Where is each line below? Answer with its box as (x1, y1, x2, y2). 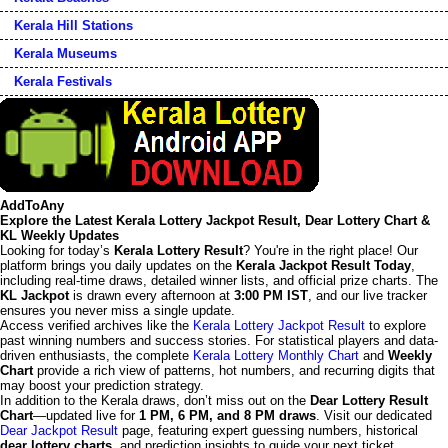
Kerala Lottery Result (114, 243, 243, 259)
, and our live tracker (308, 288, 427, 304)
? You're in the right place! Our (243, 243, 418, 259)
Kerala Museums (14, 46, 117, 62)
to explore (365, 318, 426, 334)
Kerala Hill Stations (14, 18, 133, 34)
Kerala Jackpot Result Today (236, 258, 411, 274)
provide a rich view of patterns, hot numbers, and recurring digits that (33, 363, 435, 379)
